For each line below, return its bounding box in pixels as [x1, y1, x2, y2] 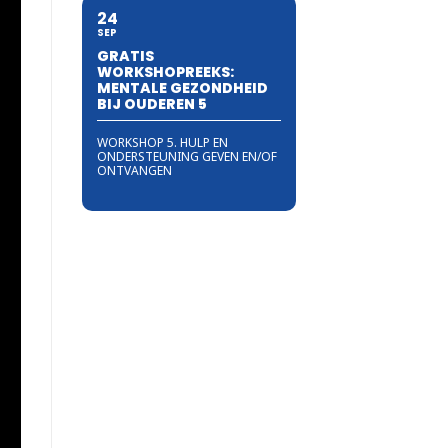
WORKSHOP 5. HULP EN [97, 133, 228, 151]
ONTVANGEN [97, 161, 172, 179]
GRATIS [97, 45, 154, 66]
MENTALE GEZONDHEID [97, 77, 268, 98]
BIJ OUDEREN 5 [97, 93, 207, 114]
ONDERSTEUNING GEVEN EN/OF [97, 147, 277, 165]
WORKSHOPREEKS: [97, 61, 234, 82]
